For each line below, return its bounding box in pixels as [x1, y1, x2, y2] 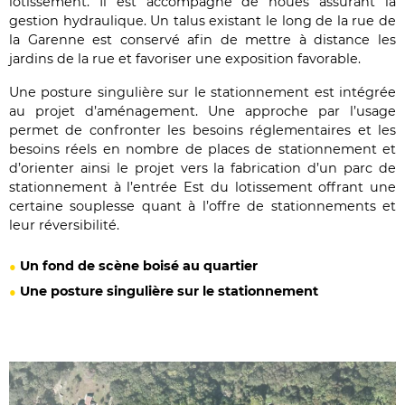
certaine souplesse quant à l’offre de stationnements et [9, 198, 396, 215]
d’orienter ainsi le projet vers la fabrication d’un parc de [9, 160, 396, 177]
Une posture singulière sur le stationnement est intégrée [9, 84, 396, 101]
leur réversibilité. [9, 217, 119, 234]
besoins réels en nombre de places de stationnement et [9, 141, 396, 158]
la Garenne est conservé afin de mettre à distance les [9, 32, 396, 49]
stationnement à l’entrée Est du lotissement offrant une [9, 179, 396, 196]
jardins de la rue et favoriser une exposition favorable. [9, 51, 361, 68]
